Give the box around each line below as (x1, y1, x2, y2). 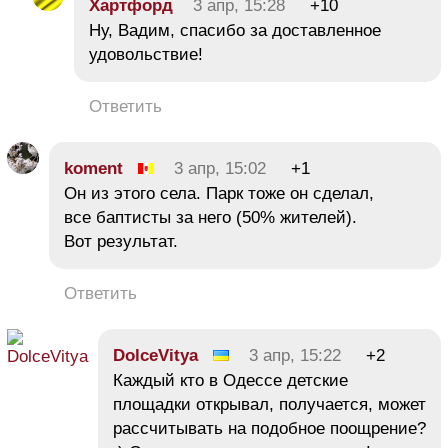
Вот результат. (64, 231, 178, 251)
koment (64, 158, 123, 178)
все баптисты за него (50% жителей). (64, 207, 357, 227)
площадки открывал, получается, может (113, 394, 426, 414)
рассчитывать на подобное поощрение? (113, 418, 426, 438)
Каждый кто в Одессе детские (113, 370, 348, 390)
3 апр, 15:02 (174, 158, 266, 178)
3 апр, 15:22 (249, 345, 341, 365)
